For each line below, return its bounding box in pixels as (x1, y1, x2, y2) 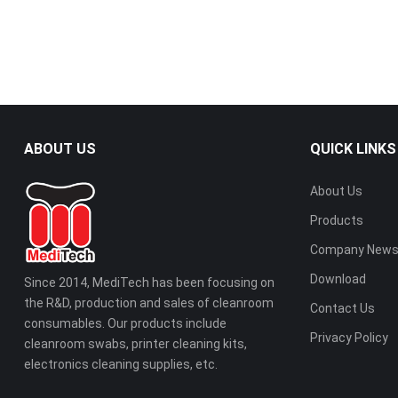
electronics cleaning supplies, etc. (23, 357, 218, 372)
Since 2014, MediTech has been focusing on (23, 275, 275, 291)
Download (310, 271, 367, 286)
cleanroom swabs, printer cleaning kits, (23, 337, 247, 352)
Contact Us (310, 300, 376, 315)
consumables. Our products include (23, 316, 227, 331)
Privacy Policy (310, 330, 389, 345)
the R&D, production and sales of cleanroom (23, 296, 274, 311)
